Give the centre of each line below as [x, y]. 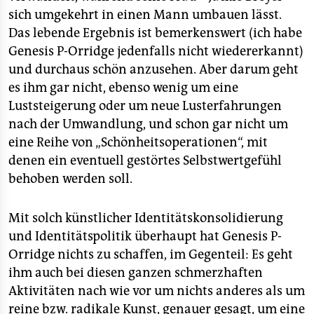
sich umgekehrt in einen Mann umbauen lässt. [145, 15]
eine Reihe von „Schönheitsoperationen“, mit [138, 142]
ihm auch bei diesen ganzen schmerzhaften [136, 273]
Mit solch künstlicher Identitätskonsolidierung [146, 218]
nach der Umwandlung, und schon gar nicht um [148, 124]
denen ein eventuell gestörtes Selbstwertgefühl [145, 161]
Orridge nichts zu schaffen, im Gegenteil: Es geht [151, 254]
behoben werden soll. [70, 179]
